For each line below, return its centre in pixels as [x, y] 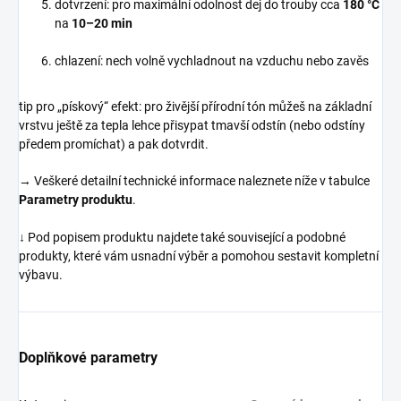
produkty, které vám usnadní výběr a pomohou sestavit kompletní [199, 256]
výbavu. [41, 274]
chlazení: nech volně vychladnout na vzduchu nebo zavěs [212, 60]
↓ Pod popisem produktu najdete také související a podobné [182, 237]
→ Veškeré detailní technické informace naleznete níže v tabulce [194, 180]
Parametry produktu [76, 199]
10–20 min [102, 23]
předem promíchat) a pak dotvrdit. [114, 144]
